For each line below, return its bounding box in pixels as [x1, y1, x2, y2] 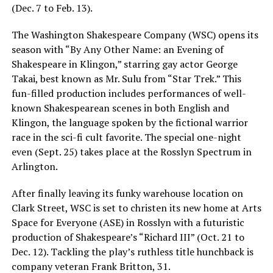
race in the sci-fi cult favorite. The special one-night [11, 130, 241, 144]
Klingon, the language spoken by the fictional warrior [11, 116, 248, 129]
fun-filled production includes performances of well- [11, 87, 246, 100]
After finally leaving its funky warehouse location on [11, 186, 243, 200]
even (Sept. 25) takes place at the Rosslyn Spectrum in [11, 145, 252, 158]
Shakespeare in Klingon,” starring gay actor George [11, 57, 238, 71]
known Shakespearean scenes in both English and [11, 101, 229, 115]
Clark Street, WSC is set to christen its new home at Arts [11, 201, 261, 214]
